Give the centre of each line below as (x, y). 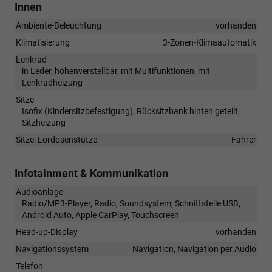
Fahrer (244, 139)
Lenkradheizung (52, 82)
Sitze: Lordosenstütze (56, 139)
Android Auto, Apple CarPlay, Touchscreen (100, 215)
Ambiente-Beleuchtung (59, 25)
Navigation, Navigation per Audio (194, 249)
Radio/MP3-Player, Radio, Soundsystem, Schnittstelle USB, (131, 203)
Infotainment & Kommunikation (91, 173)
